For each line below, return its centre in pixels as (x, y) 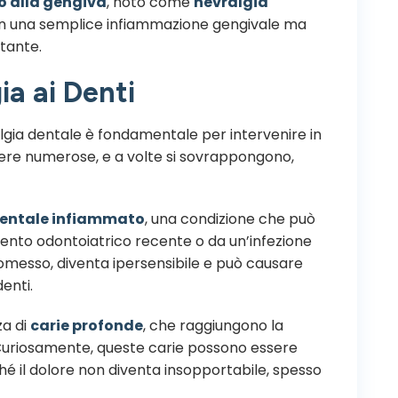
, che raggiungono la (213, 325)
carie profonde (87, 325)
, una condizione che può (230, 219)
